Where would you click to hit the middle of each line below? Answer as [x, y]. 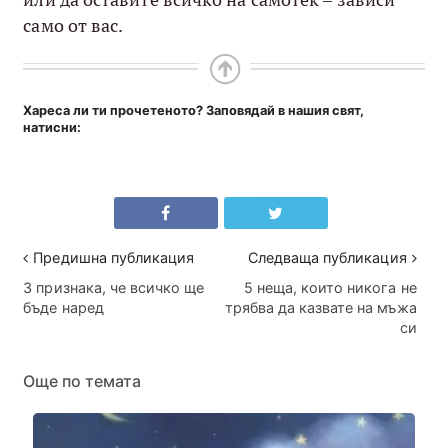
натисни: [52, 127]
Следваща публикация [327, 258]
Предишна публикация [114, 258]
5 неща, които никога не [330, 288]
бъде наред [63, 308]
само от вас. [73, 25]
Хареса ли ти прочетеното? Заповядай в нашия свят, [194, 110]
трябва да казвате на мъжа [320, 308]
